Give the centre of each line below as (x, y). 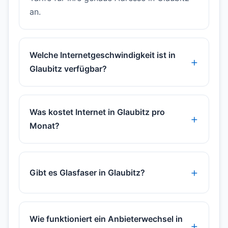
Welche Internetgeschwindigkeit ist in (103, 55)
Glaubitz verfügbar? (68, 69)
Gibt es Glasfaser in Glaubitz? (87, 172)
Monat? (45, 126)
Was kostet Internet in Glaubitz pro (97, 112)
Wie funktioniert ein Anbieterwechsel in (106, 219)
